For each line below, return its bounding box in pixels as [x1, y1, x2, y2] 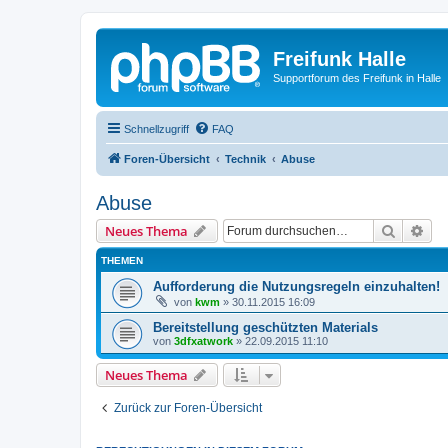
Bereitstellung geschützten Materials [153, 319, 378, 335]
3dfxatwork [174, 334, 233, 347]
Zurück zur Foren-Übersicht [114, 400, 262, 415]
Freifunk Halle [273, 48, 406, 70]
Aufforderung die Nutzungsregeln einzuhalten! [153, 278, 440, 294]
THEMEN [101, 254, 143, 266]
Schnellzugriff [124, 122, 189, 135]
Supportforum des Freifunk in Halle [273, 72, 441, 84]
